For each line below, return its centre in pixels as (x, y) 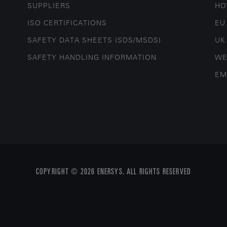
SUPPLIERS (49, 6)
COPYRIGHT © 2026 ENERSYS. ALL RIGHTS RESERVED (113, 171)
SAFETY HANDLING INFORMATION (92, 57)
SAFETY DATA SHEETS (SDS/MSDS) (94, 40)
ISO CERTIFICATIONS (67, 23)
